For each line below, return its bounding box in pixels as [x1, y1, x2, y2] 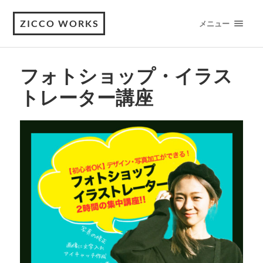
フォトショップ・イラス [19, 65, 232, 87]
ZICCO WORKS [20, 18, 100, 29]
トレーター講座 [19, 86, 153, 109]
